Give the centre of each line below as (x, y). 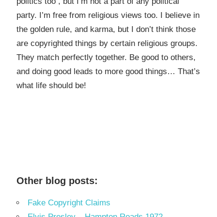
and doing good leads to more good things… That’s (108, 71)
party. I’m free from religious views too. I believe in (108, 15)
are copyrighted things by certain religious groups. (107, 43)
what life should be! (51, 85)
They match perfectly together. (73, 57)
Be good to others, (163, 57)
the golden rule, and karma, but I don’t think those (106, 29)
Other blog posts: (57, 181)
